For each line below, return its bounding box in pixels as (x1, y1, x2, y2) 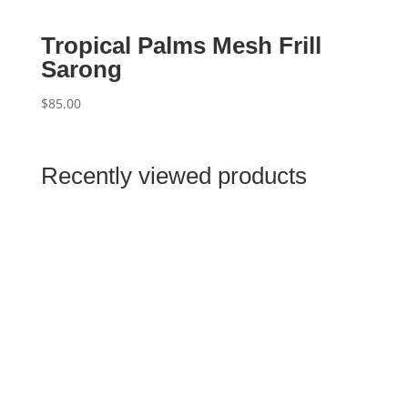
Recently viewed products (40, 161, 307, 189)
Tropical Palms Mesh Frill (40, 31, 321, 59)
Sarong (40, 55, 122, 83)
